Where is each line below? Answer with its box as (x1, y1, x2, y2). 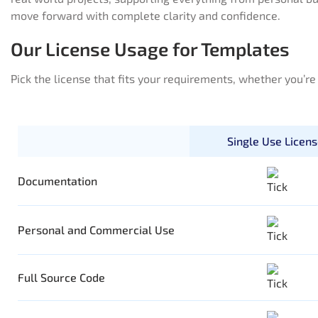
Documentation (18, 174, 97, 188)
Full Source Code (18, 270, 105, 285)
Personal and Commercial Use (18, 223, 175, 237)
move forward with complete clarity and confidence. (11, 9, 280, 23)
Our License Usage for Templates (11, 37, 290, 60)
